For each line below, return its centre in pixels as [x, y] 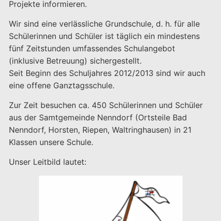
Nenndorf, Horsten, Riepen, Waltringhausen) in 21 [100, 130]
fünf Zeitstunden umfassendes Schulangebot [92, 48]
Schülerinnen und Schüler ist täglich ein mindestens [104, 36]
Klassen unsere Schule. [51, 142]
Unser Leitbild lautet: [47, 162]
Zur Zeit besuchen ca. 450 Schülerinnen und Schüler [106, 105]
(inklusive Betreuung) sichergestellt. [75, 61]
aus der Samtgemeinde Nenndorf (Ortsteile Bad [98, 117]
